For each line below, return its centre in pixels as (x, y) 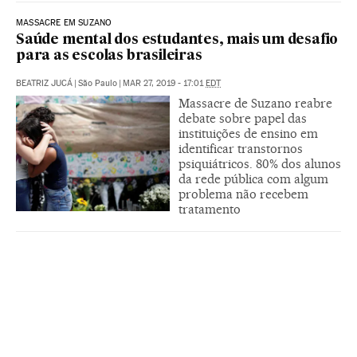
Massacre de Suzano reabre (255, 103)
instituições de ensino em (248, 133)
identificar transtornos (241, 148)
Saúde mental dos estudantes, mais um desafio (177, 40)
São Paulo (98, 83)
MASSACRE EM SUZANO (64, 22)
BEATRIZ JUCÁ (44, 83)
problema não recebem (243, 194)
